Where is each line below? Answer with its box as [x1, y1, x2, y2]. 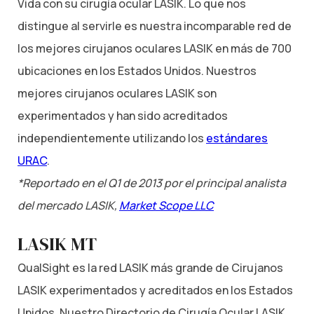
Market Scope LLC [119, 197, 214, 213]
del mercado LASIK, [18, 197, 119, 213]
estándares [206, 130, 268, 146]
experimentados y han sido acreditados [18, 107, 228, 123]
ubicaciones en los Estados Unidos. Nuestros [18, 62, 257, 78]
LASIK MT [18, 231, 97, 257]
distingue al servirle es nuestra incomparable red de [18, 18, 292, 34]
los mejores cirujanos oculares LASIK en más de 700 [18, 40, 292, 56]
